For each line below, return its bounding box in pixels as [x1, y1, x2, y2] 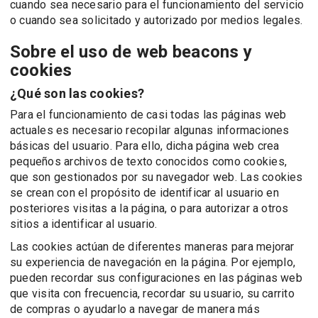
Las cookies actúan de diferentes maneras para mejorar [10, 240, 295, 253]
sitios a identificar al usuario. [10, 217, 158, 231]
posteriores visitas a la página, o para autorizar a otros [10, 202, 289, 215]
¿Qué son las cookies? [10, 86, 145, 101]
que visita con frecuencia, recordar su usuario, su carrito [10, 287, 295, 300]
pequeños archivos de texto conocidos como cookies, [10, 155, 287, 168]
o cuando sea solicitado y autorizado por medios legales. [10, 13, 303, 27]
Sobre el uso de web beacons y [10, 42, 252, 62]
